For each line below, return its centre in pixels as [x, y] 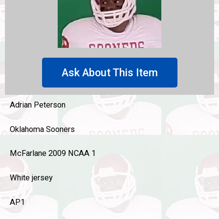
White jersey [31, 178]
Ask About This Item [109, 73]
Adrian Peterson [38, 105]
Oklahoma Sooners [42, 129]
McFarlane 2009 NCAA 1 [53, 153]
